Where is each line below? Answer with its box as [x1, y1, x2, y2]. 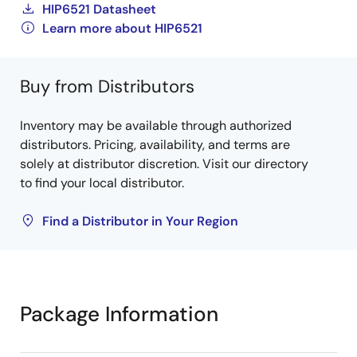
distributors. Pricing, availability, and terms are [20, 136, 290, 153]
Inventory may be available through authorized [20, 117, 292, 134]
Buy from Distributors [20, 75, 194, 98]
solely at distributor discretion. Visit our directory [20, 155, 308, 172]
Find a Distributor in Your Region [42, 213, 238, 229]
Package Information [20, 300, 218, 328]
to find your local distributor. [20, 175, 184, 191]
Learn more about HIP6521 [42, 20, 202, 37]
